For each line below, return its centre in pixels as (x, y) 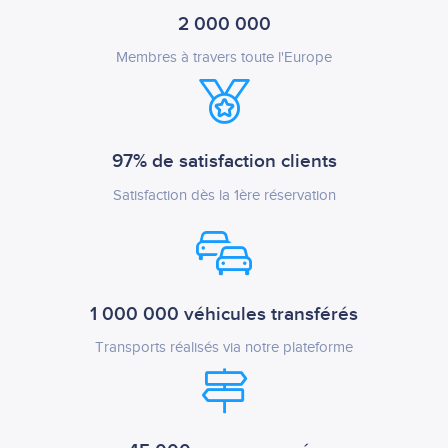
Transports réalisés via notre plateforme (224, 347)
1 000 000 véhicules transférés (224, 314)
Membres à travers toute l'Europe (224, 57)
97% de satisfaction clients (224, 161)
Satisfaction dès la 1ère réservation (224, 195)
